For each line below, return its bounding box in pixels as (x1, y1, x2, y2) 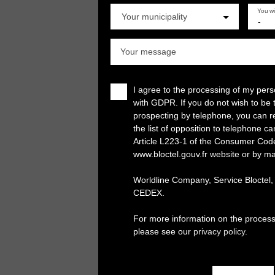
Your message (120, 46, 176, 56)
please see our (133, 226, 193, 236)
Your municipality (122, 11, 187, 21)
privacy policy (193, 226, 245, 236)
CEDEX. (133, 187, 165, 198)
